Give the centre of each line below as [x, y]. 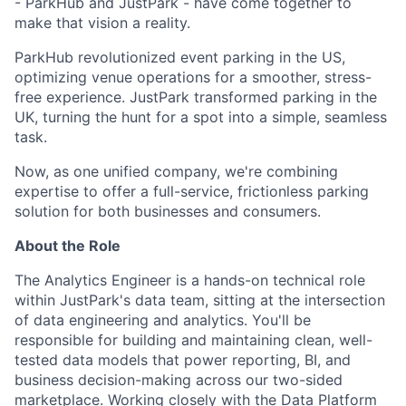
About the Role [68, 245]
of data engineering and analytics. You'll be [163, 319]
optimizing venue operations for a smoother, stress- [193, 77]
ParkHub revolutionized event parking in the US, [180, 57]
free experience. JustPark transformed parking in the [196, 97]
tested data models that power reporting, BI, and [183, 359]
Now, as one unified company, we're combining [176, 171]
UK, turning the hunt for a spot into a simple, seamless [201, 116]
